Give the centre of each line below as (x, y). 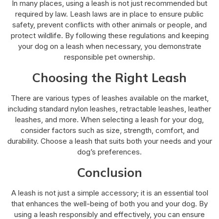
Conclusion (109, 172)
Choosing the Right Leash (109, 77)
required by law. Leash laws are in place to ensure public (109, 14)
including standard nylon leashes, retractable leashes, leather (109, 109)
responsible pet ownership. (109, 57)
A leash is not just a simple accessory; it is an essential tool (109, 193)
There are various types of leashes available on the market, (109, 98)
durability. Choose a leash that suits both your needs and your (109, 141)
